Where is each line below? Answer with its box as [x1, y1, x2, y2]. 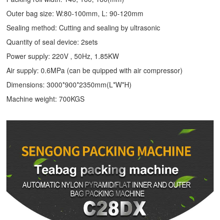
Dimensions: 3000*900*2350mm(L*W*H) [6, 79, 132, 89]
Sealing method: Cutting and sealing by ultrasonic [6, 22, 161, 32]
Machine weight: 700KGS [6, 93, 85, 104]
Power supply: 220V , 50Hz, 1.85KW [6, 51, 119, 61]
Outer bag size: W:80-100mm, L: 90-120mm [6, 8, 144, 18]
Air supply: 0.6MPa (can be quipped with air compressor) [6, 65, 183, 75]
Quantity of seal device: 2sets [6, 36, 98, 47]
